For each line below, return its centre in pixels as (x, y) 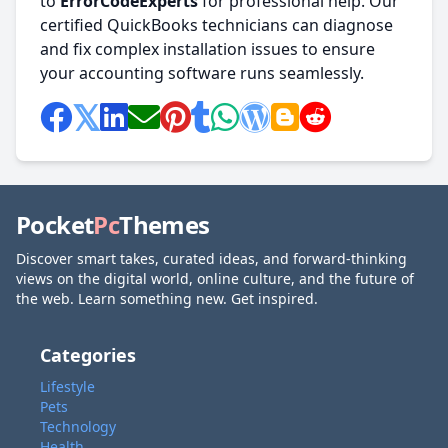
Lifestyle (67, 386)
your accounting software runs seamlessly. (202, 73)
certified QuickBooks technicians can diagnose (216, 25)
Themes (164, 224)
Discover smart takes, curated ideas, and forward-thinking (211, 258)
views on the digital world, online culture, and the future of (215, 278)
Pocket (55, 224)
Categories (88, 355)
